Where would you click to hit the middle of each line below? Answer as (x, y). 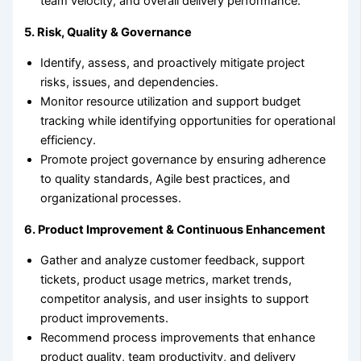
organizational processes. (111, 199)
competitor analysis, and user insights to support (175, 299)
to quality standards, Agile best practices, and (166, 179)
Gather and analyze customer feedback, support (173, 261)
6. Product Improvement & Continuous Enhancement (175, 229)
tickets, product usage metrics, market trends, (166, 280)
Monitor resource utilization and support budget (171, 102)
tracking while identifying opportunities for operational (188, 121)
